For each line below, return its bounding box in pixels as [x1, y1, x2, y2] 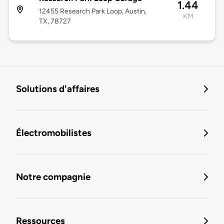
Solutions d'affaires [16, 83, 99, 95]
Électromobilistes [16, 127, 91, 139]
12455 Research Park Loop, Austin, [38, 7, 146, 16]
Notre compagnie [16, 171, 90, 183]
